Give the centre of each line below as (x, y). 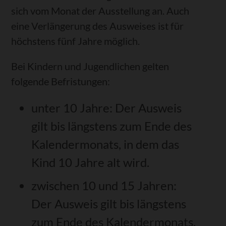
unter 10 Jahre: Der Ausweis (107, 108)
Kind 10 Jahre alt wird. (91, 162)
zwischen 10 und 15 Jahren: (104, 186)
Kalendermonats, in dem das (105, 144)
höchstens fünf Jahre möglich (75, 41)
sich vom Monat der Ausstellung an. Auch (100, 11)
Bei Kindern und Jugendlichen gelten (90, 66)
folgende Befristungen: (61, 81)
